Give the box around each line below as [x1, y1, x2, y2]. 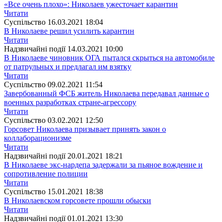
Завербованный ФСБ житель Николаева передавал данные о [4, 89, 209, 98]
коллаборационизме [4, 133, 71, 142]
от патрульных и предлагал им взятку [4, 62, 131, 71]
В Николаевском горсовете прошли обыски [4, 196, 151, 205]
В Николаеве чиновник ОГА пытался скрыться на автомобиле [4, 53, 215, 62]
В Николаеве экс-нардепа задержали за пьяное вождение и [4, 160, 203, 169]
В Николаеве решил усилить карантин [4, 26, 134, 35]
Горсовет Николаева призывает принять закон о [4, 124, 166, 133]
